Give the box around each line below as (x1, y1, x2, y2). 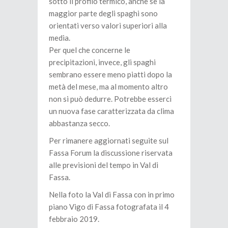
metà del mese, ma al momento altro (49, 82, 168, 91)
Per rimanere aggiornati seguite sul (49, 136, 168, 145)
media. (49, 33, 70, 42)
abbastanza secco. (49, 119, 110, 128)
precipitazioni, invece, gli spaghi (49, 58, 156, 67)
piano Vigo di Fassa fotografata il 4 (49, 202, 169, 211)
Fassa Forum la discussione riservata (49, 148, 173, 157)
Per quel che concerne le (49, 45, 130, 54)
